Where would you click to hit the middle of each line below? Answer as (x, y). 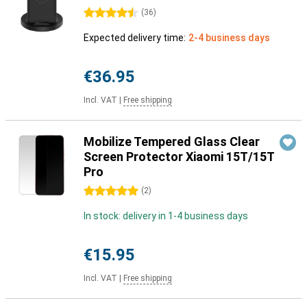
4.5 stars (103, 13)
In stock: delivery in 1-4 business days (166, 216)
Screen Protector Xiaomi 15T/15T (179, 157)
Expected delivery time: (135, 38)
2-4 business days (229, 38)
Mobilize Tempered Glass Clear (172, 142)
